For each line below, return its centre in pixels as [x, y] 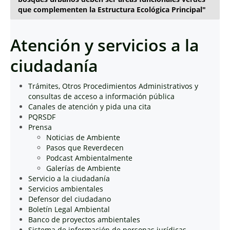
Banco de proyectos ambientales [84, 219]
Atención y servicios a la [105, 45]
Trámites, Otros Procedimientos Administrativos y [113, 86]
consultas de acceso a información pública [101, 96]
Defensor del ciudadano [70, 199]
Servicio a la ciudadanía [69, 178]
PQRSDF [42, 117]
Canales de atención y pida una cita [90, 107]
